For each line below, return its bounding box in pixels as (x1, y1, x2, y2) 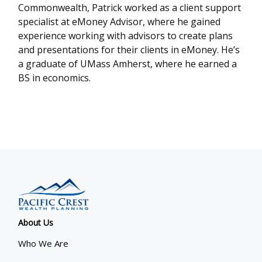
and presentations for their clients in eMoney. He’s (18, 43, 240, 56)
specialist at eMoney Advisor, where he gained (18, 15, 221, 28)
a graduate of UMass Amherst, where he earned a (18, 57, 237, 70)
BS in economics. (18, 71, 91, 84)
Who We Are (18, 237, 69, 249)
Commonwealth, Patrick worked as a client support (18, 1, 242, 14)
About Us (18, 217, 54, 228)
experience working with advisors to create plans (18, 29, 233, 42)
